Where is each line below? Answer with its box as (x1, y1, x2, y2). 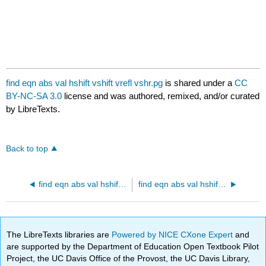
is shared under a (163, 78, 235, 88)
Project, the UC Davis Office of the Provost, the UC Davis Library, (7, 253, 251, 263)
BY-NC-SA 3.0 (6, 91, 62, 102)
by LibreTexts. (6, 104, 61, 115)
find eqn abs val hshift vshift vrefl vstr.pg (217, 180, 226, 189)
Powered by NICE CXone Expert (112, 229, 236, 239)
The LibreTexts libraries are (7, 229, 112, 239)
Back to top (6, 144, 49, 154)
